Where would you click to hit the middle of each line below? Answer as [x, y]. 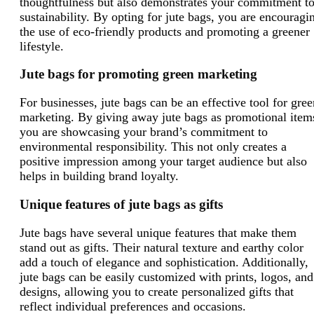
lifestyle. [43, 46]
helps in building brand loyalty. [101, 176]
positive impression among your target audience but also [163, 162]
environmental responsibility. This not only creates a [153, 147]
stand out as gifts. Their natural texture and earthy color [162, 247]
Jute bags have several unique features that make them [158, 232]
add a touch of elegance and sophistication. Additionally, [164, 262]
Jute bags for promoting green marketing [138, 74]
